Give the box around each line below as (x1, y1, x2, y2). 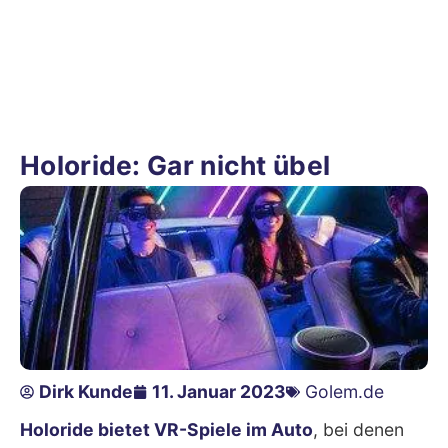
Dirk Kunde (39, 381, 133, 403)
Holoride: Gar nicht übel (20, 148, 331, 181)
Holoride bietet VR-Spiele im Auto (20, 419, 313, 441)
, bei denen (313, 419, 404, 441)
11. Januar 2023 (152, 381, 286, 403)
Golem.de (305, 381, 384, 403)
